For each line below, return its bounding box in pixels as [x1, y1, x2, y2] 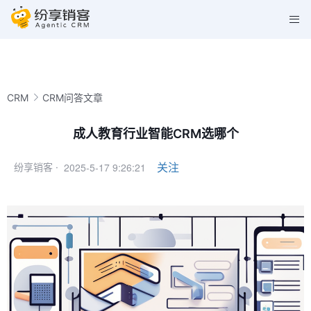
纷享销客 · [14, 161, 58, 173]
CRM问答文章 [42, 91, 103, 103]
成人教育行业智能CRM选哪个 [72, 126, 239, 141]
